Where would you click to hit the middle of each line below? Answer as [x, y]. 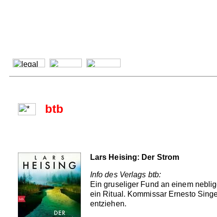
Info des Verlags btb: [125, 174]
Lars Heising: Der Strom [135, 157]
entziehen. [108, 203]
